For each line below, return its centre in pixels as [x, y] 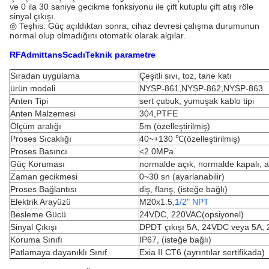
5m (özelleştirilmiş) [175, 126]
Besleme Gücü [38, 214]
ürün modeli [33, 88]
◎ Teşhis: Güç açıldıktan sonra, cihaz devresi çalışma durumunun [134, 26]
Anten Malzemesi [43, 113]
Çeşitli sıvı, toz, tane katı [186, 76]
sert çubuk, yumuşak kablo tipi [197, 101]
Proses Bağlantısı [44, 189]
